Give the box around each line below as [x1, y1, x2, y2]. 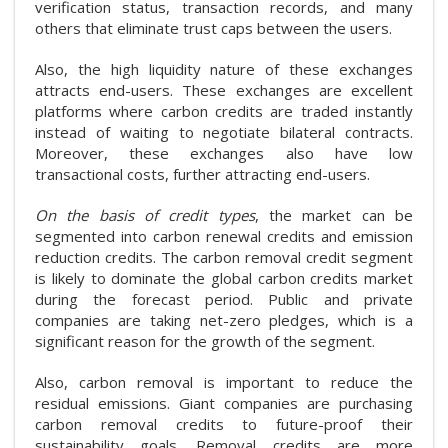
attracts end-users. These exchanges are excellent [35, 79, 413, 100]
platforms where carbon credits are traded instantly [35, 100, 413, 121]
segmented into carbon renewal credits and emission [35, 225, 413, 246]
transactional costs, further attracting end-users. [35, 163, 370, 184]
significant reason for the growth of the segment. [35, 330, 375, 351]
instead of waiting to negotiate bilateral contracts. [35, 121, 413, 142]
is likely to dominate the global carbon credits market [35, 267, 413, 288]
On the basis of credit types [35, 204, 255, 225]
